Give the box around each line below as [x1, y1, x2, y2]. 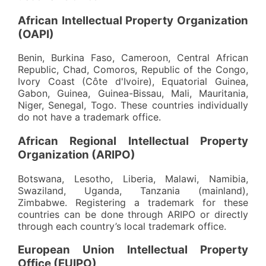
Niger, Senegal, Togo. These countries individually [18, 99, 248, 112]
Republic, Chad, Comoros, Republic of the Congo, [18, 64, 248, 76]
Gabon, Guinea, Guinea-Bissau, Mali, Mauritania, [18, 87, 248, 100]
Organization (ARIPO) [18, 148, 135, 162]
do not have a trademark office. [18, 111, 161, 123]
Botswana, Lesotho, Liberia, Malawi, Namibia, [18, 172, 248, 185]
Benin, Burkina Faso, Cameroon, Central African [18, 52, 248, 64]
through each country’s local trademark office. [18, 220, 226, 232]
